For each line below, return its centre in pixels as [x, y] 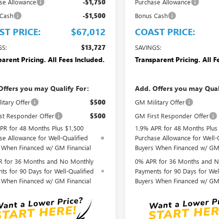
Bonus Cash [152, 15]
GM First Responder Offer [172, 115]
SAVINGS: [148, 47]
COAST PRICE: [165, 31]
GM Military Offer [160, 102]
